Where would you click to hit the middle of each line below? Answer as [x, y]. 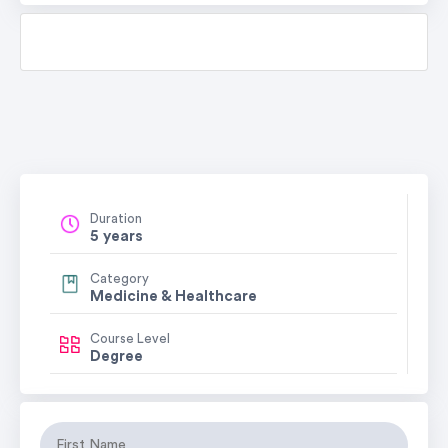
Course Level [130, 338]
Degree [116, 356]
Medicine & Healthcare [173, 296]
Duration [116, 218]
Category [119, 278]
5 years [116, 236]
